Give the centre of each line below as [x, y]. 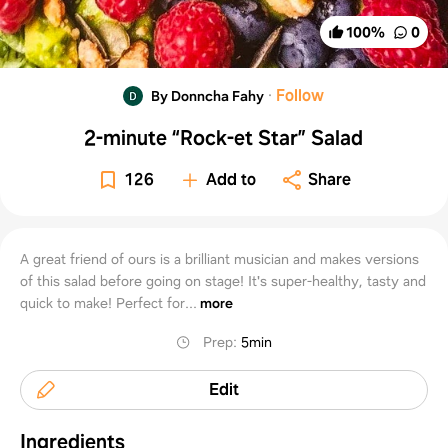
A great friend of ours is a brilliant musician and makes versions [219, 258]
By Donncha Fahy [208, 95]
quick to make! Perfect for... [108, 302]
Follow [300, 95]
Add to [231, 179]
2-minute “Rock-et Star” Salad [224, 137]
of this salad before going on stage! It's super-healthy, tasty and [223, 280]
